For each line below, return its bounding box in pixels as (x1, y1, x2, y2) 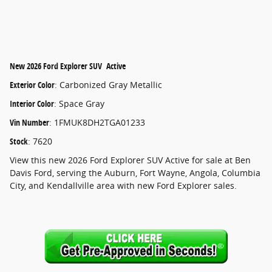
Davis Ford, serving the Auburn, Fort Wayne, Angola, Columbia (10, 167, 260, 178)
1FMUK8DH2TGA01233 (54, 117, 145, 128)
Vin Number (10, 117, 49, 128)
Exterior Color (10, 79, 55, 90)
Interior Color (10, 98, 54, 109)
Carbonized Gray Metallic (59, 79, 162, 90)
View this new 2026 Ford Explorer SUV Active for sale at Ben (10, 154, 251, 166)
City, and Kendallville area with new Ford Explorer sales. (10, 180, 237, 191)
